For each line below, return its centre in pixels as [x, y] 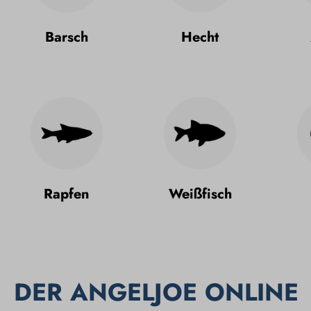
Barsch [67, 37]
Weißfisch [200, 194]
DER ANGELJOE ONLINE [156, 292]
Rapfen [67, 194]
